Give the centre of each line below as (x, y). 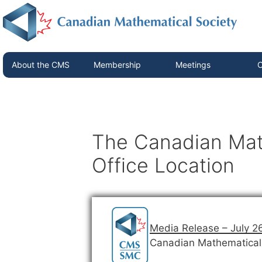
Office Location (163, 165)
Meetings (193, 65)
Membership (117, 65)
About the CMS (41, 65)
